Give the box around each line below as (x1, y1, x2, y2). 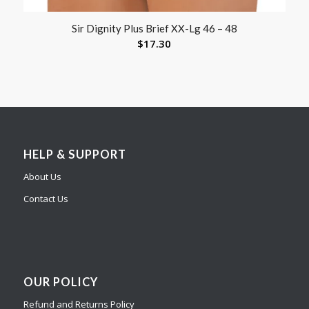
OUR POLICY (23, 275, 98, 289)
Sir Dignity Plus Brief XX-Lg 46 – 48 (71, 22, 237, 35)
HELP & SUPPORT (23, 148, 126, 162)
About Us (23, 170, 61, 183)
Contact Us (23, 192, 68, 206)
